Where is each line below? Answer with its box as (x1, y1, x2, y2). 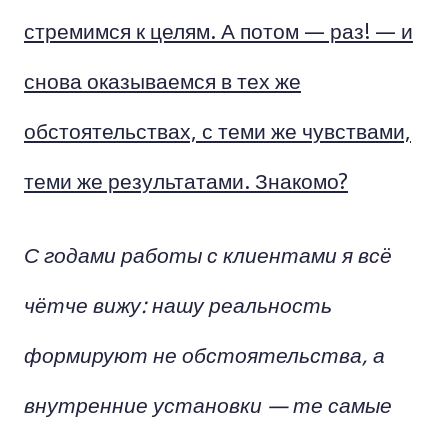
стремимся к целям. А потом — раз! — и (24, 15, 413, 45)
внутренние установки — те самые (24, 389, 392, 419)
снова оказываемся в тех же (24, 65, 301, 95)
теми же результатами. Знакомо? (24, 165, 348, 195)
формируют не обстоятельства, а (24, 339, 385, 369)
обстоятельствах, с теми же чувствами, (24, 115, 411, 145)
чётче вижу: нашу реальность (24, 289, 332, 319)
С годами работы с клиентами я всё (24, 239, 392, 269)
